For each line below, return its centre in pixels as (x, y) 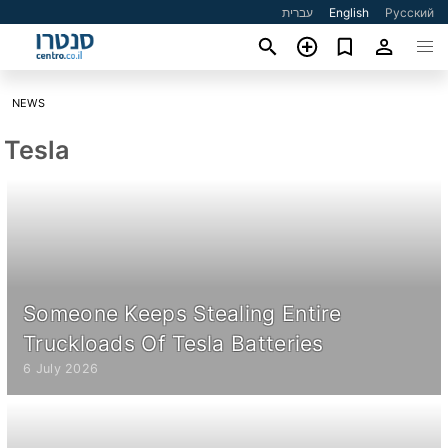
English (349, 12)
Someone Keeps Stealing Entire (182, 313)
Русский (410, 12)
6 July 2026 (61, 368)
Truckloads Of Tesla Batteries (173, 343)
